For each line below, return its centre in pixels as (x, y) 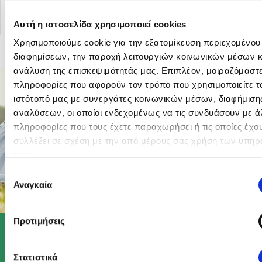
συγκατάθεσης (33, 187)
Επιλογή (20, 173)
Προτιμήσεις (39, 220)
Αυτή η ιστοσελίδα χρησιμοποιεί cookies (100, 24)
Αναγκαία (33, 184)
